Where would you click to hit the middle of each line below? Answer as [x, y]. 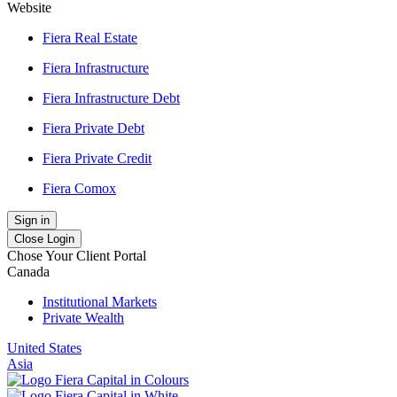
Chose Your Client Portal [77, 256]
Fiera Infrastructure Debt [111, 98]
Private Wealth [83, 318]
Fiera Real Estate [90, 38]
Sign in [32, 220]
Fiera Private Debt [93, 128]
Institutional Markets [100, 302]
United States [44, 348]
